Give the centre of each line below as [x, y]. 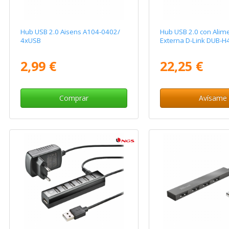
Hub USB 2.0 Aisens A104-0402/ [71, 32]
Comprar [74, 98]
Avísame [213, 98]
